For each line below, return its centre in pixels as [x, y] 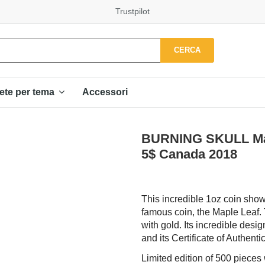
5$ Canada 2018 [189, 154]
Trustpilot [132, 11]
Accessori [105, 92]
